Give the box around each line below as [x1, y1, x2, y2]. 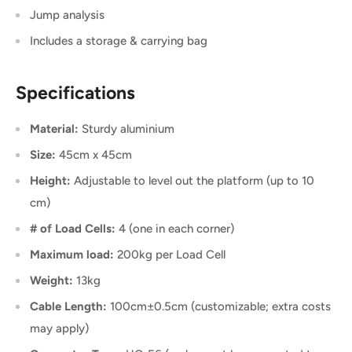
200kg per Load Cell [114, 247, 225, 262]
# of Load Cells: [30, 222, 115, 236]
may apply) [30, 321, 89, 336]
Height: [30, 174, 71, 189]
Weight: [30, 273, 73, 288]
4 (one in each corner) [115, 222, 234, 236]
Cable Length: [30, 299, 107, 314]
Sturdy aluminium [79, 122, 174, 137]
